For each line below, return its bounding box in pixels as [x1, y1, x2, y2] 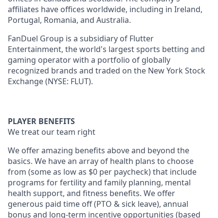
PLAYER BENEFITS [8, 116, 75, 127]
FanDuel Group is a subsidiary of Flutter [8, 33, 154, 44]
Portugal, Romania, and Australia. [8, 15, 131, 25]
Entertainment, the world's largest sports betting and [8, 44, 205, 54]
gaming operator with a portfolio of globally [8, 54, 170, 65]
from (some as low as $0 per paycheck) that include [8, 166, 197, 177]
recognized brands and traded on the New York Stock [8, 65, 205, 76]
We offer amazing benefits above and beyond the [8, 145, 189, 156]
